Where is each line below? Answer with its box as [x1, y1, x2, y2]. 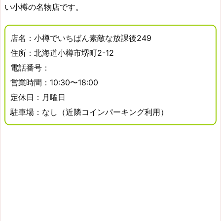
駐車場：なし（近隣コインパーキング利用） [10, 107, 168, 117]
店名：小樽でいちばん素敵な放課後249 [10, 33, 151, 43]
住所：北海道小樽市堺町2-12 [10, 47, 114, 58]
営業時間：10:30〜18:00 [10, 77, 98, 87]
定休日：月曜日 [10, 92, 66, 102]
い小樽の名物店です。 [4, 1, 83, 12]
